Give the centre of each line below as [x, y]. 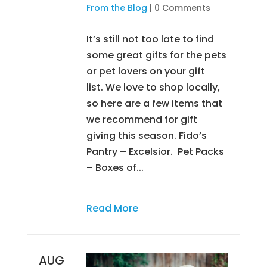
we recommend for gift [142, 119]
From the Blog [117, 7]
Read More [112, 208]
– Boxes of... [115, 167]
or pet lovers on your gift [145, 71]
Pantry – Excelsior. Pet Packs [155, 151]
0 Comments [182, 7]
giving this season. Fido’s [146, 135]
